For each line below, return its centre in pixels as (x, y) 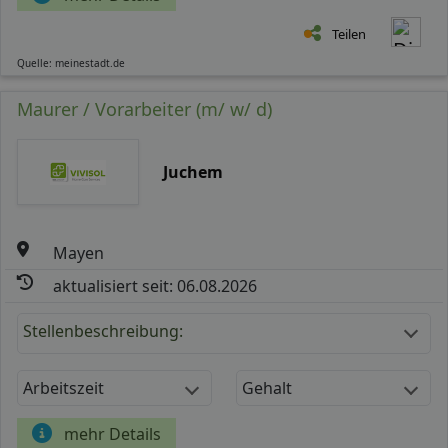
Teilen (349, 33)
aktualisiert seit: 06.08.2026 (155, 285)
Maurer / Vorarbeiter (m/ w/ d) (144, 108)
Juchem (192, 171)
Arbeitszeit (63, 387)
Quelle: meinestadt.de (71, 62)
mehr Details (112, 433)
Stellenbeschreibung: (103, 330)
